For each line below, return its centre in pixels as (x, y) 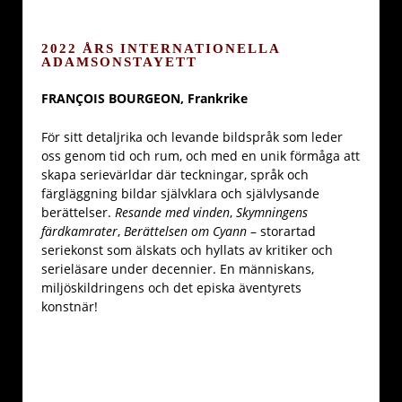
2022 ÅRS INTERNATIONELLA (161, 48)
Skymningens (272, 212)
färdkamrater (79, 231)
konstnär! (70, 306)
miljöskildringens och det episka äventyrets (171, 287)
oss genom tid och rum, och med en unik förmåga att (201, 155)
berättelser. (78, 212)
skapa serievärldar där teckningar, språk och (175, 174)
